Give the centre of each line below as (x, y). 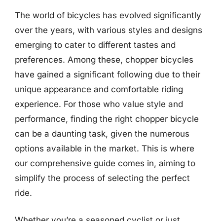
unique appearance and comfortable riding (99, 89)
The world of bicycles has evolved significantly (108, 15)
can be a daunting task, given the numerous (102, 133)
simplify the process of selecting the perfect (102, 178)
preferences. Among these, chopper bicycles (104, 59)
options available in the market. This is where (105, 148)
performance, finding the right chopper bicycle (107, 119)
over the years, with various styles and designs (109, 30)
